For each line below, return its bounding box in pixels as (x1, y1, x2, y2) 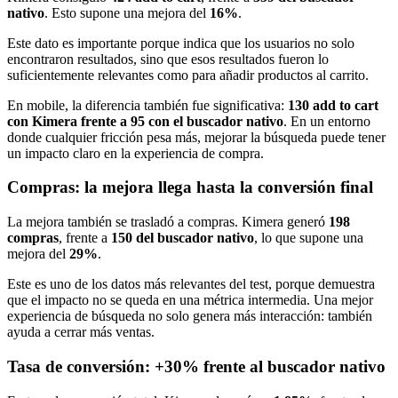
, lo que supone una (254, 230, 363, 246)
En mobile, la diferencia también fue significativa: (7, 97, 288, 113)
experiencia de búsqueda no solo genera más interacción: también (7, 308, 372, 324)
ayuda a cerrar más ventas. (7, 324, 155, 340)
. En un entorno (283, 113, 370, 129)
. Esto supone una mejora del (44, 4, 210, 20)
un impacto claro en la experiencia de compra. (7, 145, 264, 161)
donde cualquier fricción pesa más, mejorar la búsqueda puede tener (7, 129, 386, 145)
